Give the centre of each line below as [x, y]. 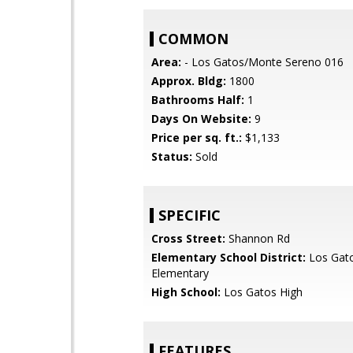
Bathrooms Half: [198, 100]
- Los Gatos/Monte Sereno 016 [262, 62]
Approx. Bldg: [189, 81]
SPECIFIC [190, 215]
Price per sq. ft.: [197, 137]
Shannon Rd [258, 238]
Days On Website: [201, 119]
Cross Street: [188, 238]
